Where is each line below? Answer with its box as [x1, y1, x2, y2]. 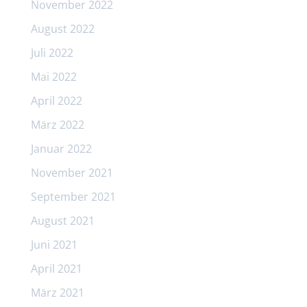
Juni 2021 [30, 236, 77, 252]
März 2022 [30, 116, 84, 132]
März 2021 [30, 284, 84, 300]
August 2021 [30, 212, 95, 228]
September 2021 [30, 188, 116, 204]
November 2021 [30, 164, 113, 180]
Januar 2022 [30, 140, 92, 156]
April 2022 [30, 93, 82, 108]
